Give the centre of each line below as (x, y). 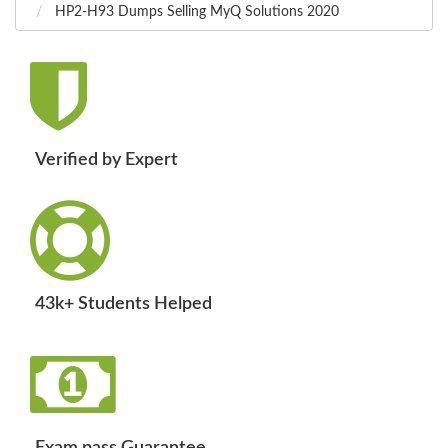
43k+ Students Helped (123, 304)
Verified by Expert (106, 160)
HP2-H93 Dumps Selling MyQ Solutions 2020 (195, 12)
